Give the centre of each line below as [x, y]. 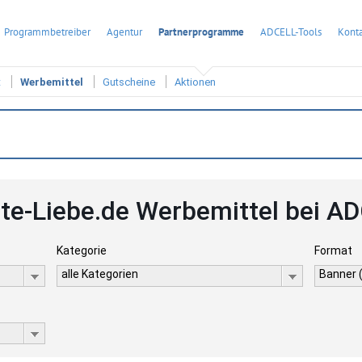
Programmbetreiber [47, 32]
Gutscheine [129, 82]
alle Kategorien [99, 274]
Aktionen [195, 82]
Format [334, 250]
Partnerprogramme [201, 32]
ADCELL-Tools [291, 32]
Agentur [124, 32]
